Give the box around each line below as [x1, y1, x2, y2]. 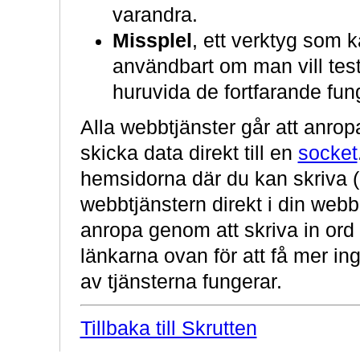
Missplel [112, 30, 192, 52]
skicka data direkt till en [80, 142, 298, 165]
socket [297, 142, 358, 165]
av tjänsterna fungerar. [80, 271, 282, 293]
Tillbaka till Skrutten [80, 317, 257, 340]
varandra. [112, 4, 198, 27]
